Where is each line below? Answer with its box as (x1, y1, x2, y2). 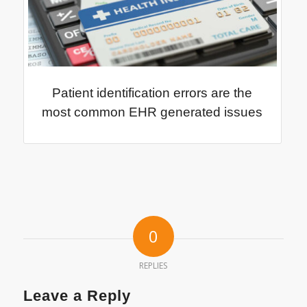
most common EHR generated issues (42, 105, 263, 120)
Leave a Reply (23, 287, 131, 305)
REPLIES (139, 260, 168, 272)
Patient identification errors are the (52, 86, 253, 101)
